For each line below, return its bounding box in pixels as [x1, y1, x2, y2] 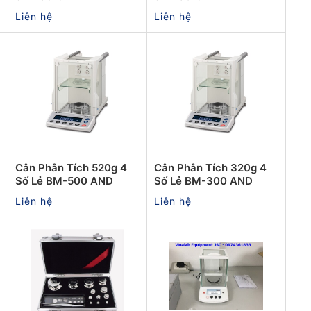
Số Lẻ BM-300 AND [154, 174, 253, 187]
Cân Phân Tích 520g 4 [15, 160, 127, 174]
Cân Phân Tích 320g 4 [154, 160, 267, 174]
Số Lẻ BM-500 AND [15, 174, 113, 187]
